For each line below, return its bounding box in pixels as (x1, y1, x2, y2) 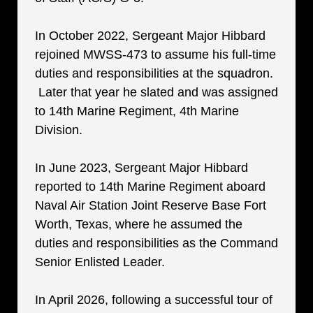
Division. (35, 123, 82, 137)
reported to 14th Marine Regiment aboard (35, 180, 265, 194)
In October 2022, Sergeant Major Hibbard (35, 29, 265, 43)
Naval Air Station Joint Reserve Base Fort (35, 198, 266, 212)
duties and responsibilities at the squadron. (35, 66, 273, 80)
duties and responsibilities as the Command (35, 236, 278, 250)
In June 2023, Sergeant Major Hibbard (35, 161, 248, 175)
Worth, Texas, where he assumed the (35, 217, 242, 231)
